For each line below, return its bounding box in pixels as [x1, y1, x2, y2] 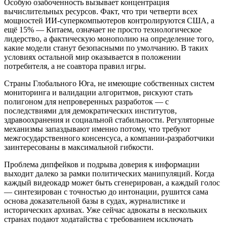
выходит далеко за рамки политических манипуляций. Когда [4, 169, 214, 178]
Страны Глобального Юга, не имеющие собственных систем [4, 79, 214, 88]
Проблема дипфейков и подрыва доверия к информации [4, 160, 200, 169]
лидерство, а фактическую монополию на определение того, [4, 34, 214, 44]
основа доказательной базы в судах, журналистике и [4, 197, 185, 206]
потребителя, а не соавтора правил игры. [4, 62, 146, 71]
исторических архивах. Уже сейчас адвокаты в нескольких [4, 206, 207, 215]
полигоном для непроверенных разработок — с [4, 97, 169, 106]
